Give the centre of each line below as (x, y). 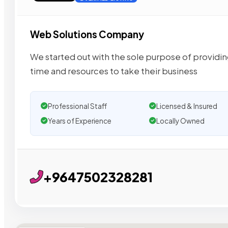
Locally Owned (180, 121)
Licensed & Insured (187, 106)
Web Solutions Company (87, 34)
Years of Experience (80, 121)
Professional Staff (77, 106)
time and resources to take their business (114, 71)
